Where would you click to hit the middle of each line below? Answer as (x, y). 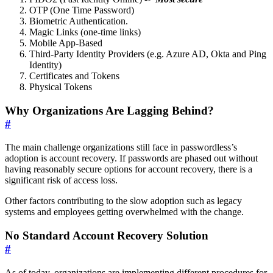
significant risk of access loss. (61, 180)
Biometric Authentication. (79, 21)
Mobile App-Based (66, 43)
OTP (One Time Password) (82, 10)
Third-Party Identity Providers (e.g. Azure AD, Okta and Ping (148, 54)
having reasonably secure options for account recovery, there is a (129, 169)
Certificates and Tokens (74, 76)
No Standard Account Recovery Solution (107, 236)
